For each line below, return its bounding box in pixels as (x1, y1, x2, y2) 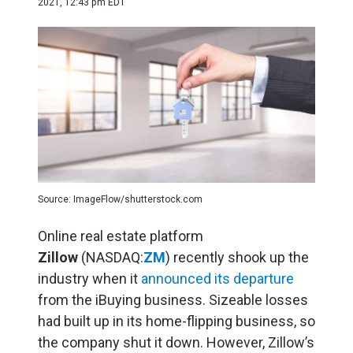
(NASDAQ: (78, 248, 143, 266)
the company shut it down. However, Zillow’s (38, 333, 314, 351)
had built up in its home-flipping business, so (38, 312, 315, 329)
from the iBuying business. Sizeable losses (38, 291, 308, 308)
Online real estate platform (38, 227, 203, 244)
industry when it (38, 269, 141, 287)
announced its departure (141, 269, 294, 287)
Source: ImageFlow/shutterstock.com (38, 193, 203, 205)
